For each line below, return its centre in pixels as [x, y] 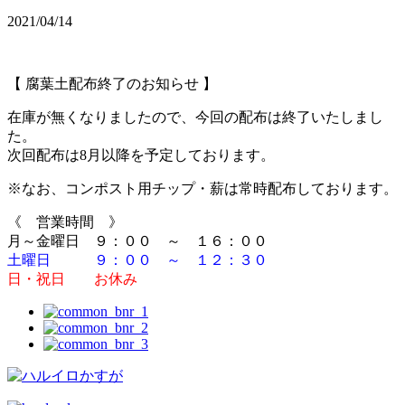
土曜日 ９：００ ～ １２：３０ [137, 260]
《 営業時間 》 [65, 222]
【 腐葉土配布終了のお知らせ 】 [112, 84]
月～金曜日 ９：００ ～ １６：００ [145, 241]
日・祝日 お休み [72, 279]
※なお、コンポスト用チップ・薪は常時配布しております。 [202, 189]
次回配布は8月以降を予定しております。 [141, 155]
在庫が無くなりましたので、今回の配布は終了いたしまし [195, 118]
